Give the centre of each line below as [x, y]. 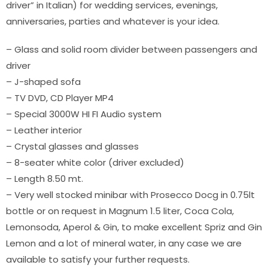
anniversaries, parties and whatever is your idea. [114, 22]
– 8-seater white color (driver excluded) [95, 163]
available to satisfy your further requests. [99, 260]
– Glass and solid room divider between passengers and [132, 50]
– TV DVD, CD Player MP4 [60, 98]
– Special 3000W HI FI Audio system [84, 114]
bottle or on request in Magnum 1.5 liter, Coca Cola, [120, 211]
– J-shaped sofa [43, 82]
